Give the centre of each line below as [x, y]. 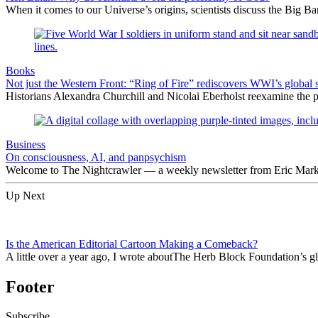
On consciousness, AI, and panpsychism [96, 157]
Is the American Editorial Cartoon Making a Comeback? [132, 243]
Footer [30, 286]
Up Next [25, 195]
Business [26, 144]
